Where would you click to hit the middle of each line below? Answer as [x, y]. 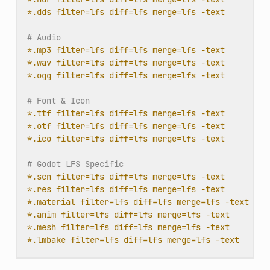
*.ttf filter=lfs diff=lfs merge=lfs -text [126, 113]
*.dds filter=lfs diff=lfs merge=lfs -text [126, 12]
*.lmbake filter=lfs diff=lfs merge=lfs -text [133, 240]
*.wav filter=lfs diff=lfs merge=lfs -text [126, 62]
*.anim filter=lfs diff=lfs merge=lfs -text [128, 214]
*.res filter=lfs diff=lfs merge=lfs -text [126, 189]
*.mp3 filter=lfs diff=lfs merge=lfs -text [126, 50]
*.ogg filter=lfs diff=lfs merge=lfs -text [126, 75]
